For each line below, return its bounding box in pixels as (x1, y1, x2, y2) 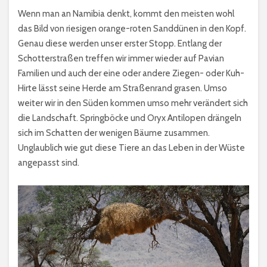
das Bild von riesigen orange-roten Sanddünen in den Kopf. (18, 23, 246, 34)
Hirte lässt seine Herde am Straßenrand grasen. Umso (18, 82, 227, 94)
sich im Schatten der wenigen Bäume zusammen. (18, 127, 210, 138)
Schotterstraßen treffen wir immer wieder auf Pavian (18, 52, 224, 64)
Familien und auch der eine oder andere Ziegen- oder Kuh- (18, 67, 244, 79)
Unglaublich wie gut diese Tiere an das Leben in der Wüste (18, 142, 245, 153)
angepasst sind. (18, 157, 79, 168)
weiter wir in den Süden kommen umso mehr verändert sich (18, 97, 248, 108)
